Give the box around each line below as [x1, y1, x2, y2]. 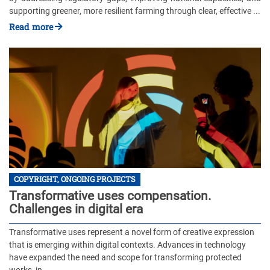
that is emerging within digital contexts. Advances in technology [9, 240, 246, 251]
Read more [9, 20, 53, 33]
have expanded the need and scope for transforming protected [9, 253, 242, 263]
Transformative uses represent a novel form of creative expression [9, 227, 254, 238]
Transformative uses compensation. [9, 188, 212, 203]
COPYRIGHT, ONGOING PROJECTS [14, 174, 136, 184]
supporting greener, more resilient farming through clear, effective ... [9, 5, 260, 16]
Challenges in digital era [9, 201, 143, 216]
